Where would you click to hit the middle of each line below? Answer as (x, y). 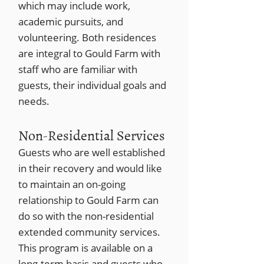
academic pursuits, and (71, 22)
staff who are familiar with (78, 69)
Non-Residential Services (92, 135)
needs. (34, 101)
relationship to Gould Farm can (88, 200)
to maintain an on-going (72, 184)
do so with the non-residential (86, 216)
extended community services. (89, 232)
